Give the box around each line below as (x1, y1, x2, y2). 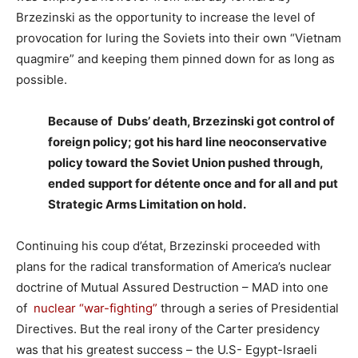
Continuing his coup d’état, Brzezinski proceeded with (16, 238, 320, 254)
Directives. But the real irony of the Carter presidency (16, 321, 320, 337)
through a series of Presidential (157, 300, 339, 316)
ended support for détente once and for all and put (48, 176, 338, 192)
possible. (16, 72, 67, 88)
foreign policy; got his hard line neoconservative (48, 134, 327, 150)
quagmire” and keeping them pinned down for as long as (16, 51, 335, 67)
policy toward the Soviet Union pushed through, (48, 155, 323, 171)
